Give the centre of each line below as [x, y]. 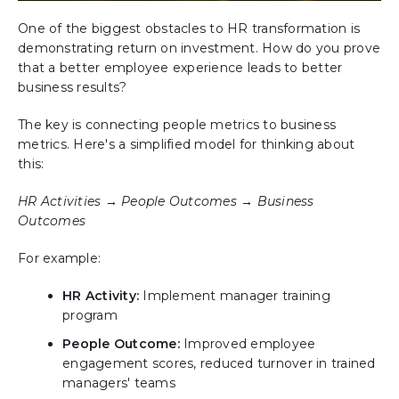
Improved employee [248, 343]
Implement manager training [236, 295]
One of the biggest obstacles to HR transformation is [189, 28]
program [90, 315]
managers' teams [119, 383]
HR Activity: [103, 295]
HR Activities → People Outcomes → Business [166, 201]
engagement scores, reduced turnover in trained [219, 363]
